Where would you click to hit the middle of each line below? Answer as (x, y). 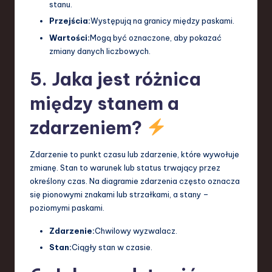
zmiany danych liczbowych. (100, 51)
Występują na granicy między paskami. (162, 21)
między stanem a (104, 103)
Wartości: (70, 37)
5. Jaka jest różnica (115, 79)
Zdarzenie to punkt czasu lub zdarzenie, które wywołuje (134, 154)
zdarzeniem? (88, 127)
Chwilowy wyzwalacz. (136, 230)
